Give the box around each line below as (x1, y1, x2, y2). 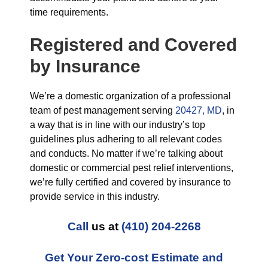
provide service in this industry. (30, 191, 160, 202)
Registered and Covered (30, 35, 237, 54)
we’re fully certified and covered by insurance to (30, 177, 231, 187)
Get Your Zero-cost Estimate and (45, 251, 223, 264)
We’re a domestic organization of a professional (30, 91, 231, 101)
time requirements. (30, 7, 108, 17)
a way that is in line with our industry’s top (30, 120, 205, 130)
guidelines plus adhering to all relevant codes (30, 134, 222, 144)
